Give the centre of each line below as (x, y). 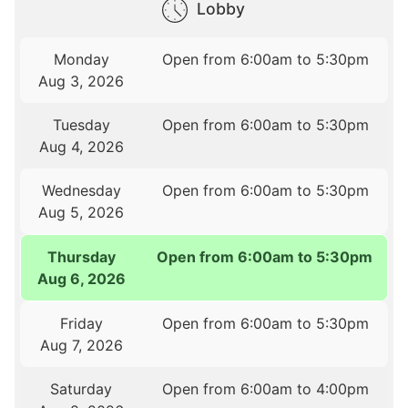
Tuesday (81, 125)
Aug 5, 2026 (82, 213)
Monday (81, 60)
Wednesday (81, 191)
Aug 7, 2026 (81, 346)
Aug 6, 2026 (82, 279)
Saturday (82, 389)
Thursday (82, 257)
